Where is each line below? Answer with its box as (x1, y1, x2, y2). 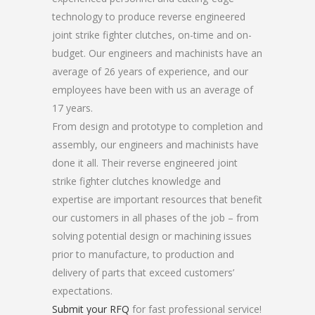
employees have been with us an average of (52, 83, 253, 96)
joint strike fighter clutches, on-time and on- (52, 28, 252, 41)
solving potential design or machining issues (52, 229, 252, 243)
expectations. (52, 284, 112, 297)
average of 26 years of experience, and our (52, 65, 248, 78)
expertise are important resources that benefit (52, 193, 262, 206)
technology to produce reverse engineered (52, 10, 245, 23)
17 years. (52, 101, 93, 115)
